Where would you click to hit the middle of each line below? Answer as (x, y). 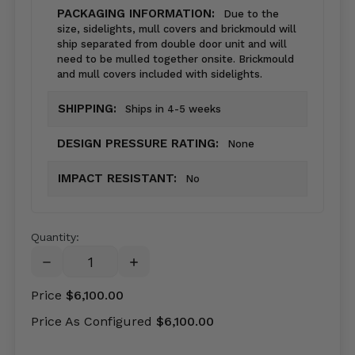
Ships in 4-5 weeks (173, 109)
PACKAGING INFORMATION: (138, 14)
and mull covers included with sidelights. (160, 74)
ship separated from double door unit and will (172, 44)
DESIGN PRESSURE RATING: (140, 144)
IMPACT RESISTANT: (119, 179)
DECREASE (63, 261)
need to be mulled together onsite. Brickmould (176, 59)
